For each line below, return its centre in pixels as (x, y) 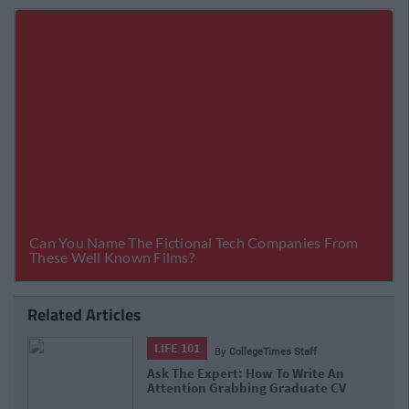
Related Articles (84, 315)
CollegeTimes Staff (273, 351)
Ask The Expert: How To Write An (246, 373)
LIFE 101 (178, 348)
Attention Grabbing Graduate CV (247, 388)
